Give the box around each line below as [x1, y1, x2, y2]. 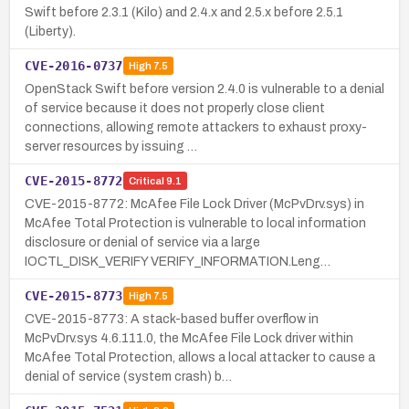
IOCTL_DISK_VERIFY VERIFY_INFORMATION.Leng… [25, 254, 330, 268]
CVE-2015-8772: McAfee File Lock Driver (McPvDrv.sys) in [25, 196, 364, 211]
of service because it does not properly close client [25, 100, 325, 115]
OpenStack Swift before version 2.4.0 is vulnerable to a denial [25, 81, 384, 96]
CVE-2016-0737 [25, 58, 123, 73]
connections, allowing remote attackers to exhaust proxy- [25, 120, 367, 134]
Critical [128, 175, 164, 187]
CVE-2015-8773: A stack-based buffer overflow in [25, 311, 319, 326]
